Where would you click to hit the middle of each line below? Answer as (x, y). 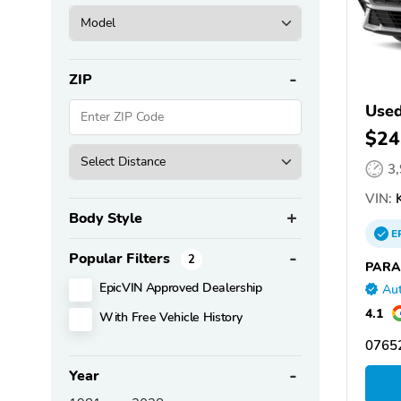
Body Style (106, 218)
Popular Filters (121, 258)
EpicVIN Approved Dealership (181, 287)
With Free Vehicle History (171, 316)
